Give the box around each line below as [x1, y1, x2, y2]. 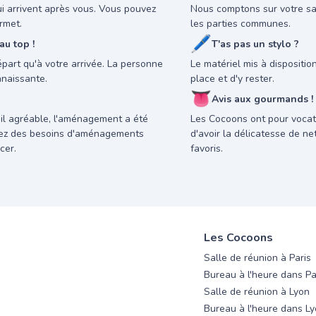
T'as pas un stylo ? [212, 37, 299, 51]
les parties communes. [190, 17, 291, 30]
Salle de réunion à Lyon [204, 285, 310, 298]
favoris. [190, 142, 223, 155]
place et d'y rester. [190, 72, 274, 85]
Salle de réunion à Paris [204, 251, 311, 265]
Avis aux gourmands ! [212, 92, 313, 106]
